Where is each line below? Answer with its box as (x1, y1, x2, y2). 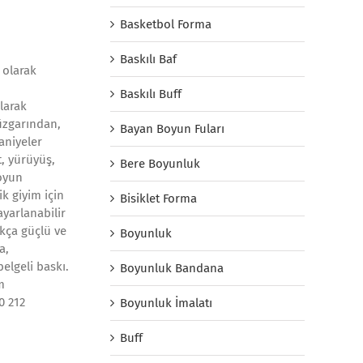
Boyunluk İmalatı (120, 295, 212, 310)
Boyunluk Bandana (120, 260, 224, 275)
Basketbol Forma (120, 16, 211, 32)
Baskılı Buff (120, 86, 181, 101)
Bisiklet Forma (120, 190, 197, 206)
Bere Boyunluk (120, 156, 200, 171)
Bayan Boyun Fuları (120, 121, 224, 136)
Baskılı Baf (120, 51, 177, 66)
